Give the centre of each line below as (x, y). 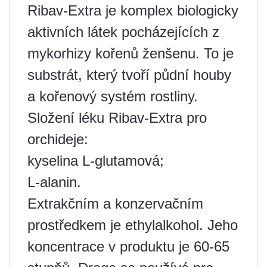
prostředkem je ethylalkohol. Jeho (133, 225)
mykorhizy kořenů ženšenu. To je (131, 54)
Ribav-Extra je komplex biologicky (133, 11)
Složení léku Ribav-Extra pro (117, 118)
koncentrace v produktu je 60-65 (128, 247)
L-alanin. (54, 182)
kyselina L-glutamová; (96, 161)
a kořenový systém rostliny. (113, 97)
